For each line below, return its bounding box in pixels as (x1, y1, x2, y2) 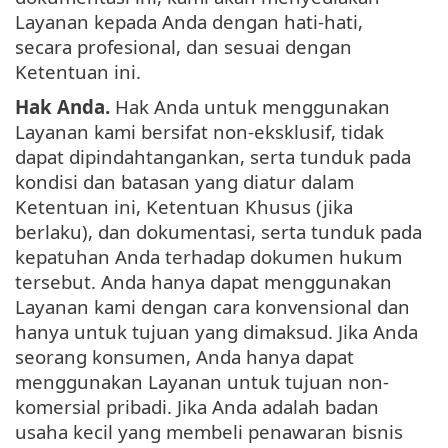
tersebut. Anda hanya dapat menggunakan (15, 269, 392, 295)
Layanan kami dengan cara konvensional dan (15, 294, 410, 320)
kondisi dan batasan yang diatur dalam (15, 169, 354, 195)
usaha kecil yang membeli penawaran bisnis (15, 419, 403, 445)
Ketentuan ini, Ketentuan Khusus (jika (15, 194, 353, 220)
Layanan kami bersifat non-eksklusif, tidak (15, 119, 384, 145)
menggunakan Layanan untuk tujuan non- (15, 369, 389, 395)
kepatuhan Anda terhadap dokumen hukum (15, 244, 402, 270)
